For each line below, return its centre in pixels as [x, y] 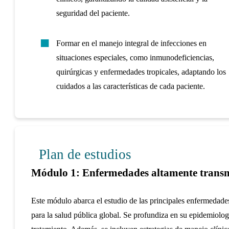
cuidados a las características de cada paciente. [130, 86]
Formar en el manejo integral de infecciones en [131, 43]
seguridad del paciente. [93, 13]
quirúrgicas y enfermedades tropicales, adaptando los [141, 72]
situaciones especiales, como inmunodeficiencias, [135, 57]
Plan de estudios [85, 155]
